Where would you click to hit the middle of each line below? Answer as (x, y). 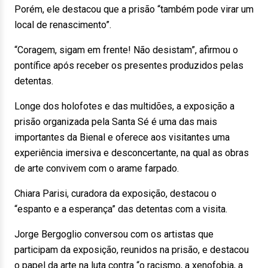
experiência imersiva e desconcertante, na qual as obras (132, 153)
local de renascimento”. (63, 25)
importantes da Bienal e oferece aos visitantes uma (122, 137)
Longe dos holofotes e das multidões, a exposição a (124, 106)
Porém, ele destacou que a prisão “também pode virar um (134, 9)
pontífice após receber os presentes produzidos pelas (129, 66)
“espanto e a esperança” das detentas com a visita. (121, 209)
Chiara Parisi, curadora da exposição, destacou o (115, 194)
